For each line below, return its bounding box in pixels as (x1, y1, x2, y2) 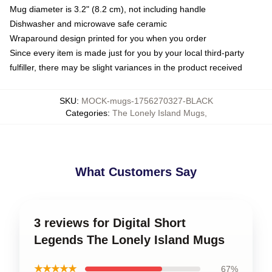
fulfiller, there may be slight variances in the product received (10, 63, 242, 72)
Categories (65, 108, 107, 118)
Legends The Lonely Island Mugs (34, 233, 225, 246)
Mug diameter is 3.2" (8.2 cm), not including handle (10, 4, 206, 14)
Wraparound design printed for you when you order (10, 33, 206, 43)
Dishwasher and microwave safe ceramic (10, 19, 167, 29)
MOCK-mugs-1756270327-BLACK (81, 96, 213, 106)
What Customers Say (75, 165, 197, 178)
